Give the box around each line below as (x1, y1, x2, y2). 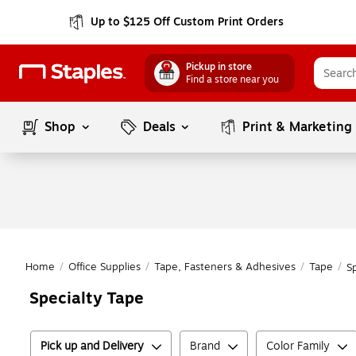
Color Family (266, 338, 330, 354)
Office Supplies (68, 259, 141, 275)
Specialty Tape (29, 286, 144, 311)
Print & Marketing (242, 118, 353, 137)
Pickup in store (186, 60, 252, 74)
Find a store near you (186, 72, 279, 87)
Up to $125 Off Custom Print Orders (91, 14, 284, 30)
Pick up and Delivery (41, 338, 144, 354)
